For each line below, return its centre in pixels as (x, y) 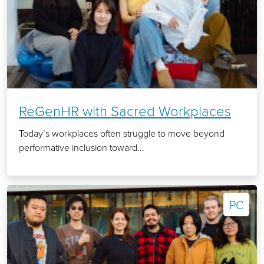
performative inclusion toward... (82, 148)
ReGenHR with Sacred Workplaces (125, 111)
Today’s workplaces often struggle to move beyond (122, 133)
